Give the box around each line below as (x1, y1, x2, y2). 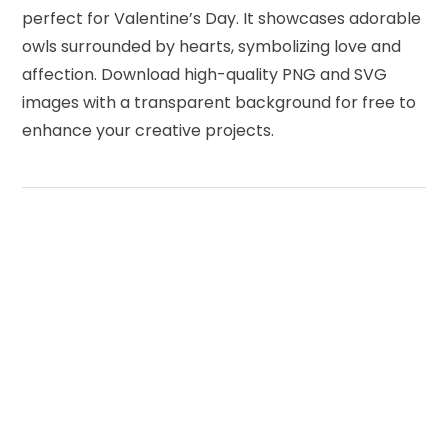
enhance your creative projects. (22, 118, 275, 142)
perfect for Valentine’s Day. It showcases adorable (22, 6, 422, 30)
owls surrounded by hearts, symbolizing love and (22, 34, 402, 58)
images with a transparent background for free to (22, 90, 417, 114)
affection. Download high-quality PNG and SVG (22, 62, 388, 86)
